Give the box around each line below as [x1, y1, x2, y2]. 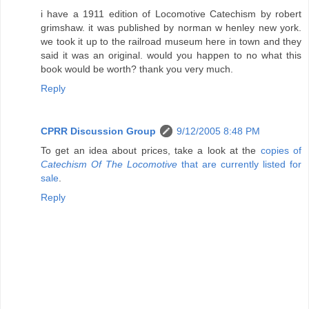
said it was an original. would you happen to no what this [41, 49, 301, 61]
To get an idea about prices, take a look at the [41, 144, 261, 156]
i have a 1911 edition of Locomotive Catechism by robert [41, 8, 301, 19]
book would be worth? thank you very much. [41, 63, 233, 74]
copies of [260, 144, 302, 156]
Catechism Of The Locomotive [41, 158, 177, 170]
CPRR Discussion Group [41, 125, 156, 137]
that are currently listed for [177, 158, 301, 170]
